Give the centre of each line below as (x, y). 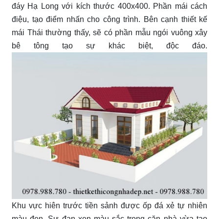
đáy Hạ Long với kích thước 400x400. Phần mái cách (109, 6)
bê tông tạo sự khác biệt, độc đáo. (109, 45)
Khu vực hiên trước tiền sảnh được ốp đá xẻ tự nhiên (109, 205)
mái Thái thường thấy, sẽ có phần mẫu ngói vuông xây (109, 32)
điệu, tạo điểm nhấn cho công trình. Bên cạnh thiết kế (109, 19)
